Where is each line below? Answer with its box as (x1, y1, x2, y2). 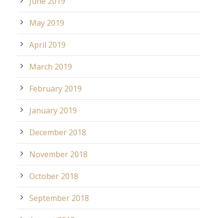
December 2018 (29, 127, 86, 138)
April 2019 (29, 39, 66, 50)
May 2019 (29, 17, 64, 28)
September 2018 (29, 192, 89, 203)
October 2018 (29, 170, 78, 182)
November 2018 (29, 148, 88, 160)
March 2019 (29, 61, 72, 72)
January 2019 (29, 105, 77, 116)
